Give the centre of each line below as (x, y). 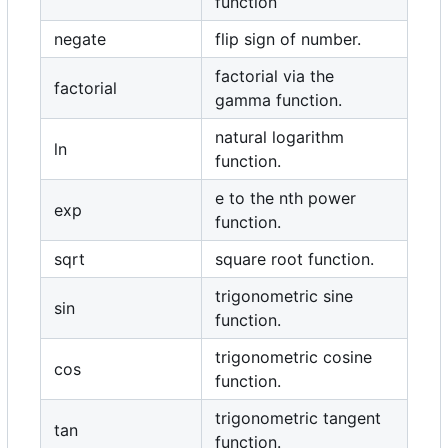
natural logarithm (279, 137)
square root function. (294, 259)
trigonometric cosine (293, 357)
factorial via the (274, 76)
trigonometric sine (284, 296)
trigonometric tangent (298, 418)
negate (80, 39)
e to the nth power (285, 198)
